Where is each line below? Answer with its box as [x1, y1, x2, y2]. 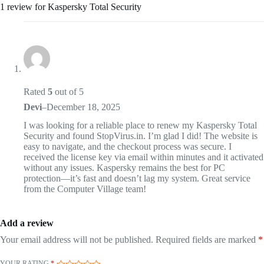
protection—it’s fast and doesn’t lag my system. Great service [24, 173, 250, 184]
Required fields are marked [156, 235, 258, 245]
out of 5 [52, 86, 84, 97]
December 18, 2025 [47, 101, 120, 112]
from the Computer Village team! [24, 184, 146, 194]
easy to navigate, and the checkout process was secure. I [24, 141, 232, 152]
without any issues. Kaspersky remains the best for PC [24, 163, 225, 173]
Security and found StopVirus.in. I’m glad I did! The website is [24, 131, 258, 141]
